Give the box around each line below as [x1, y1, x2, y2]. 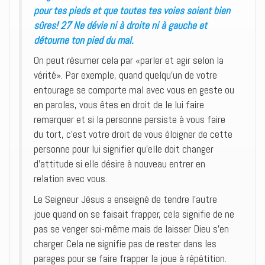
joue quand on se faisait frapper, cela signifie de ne [34, 208, 234, 221]
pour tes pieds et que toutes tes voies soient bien [34, 4, 230, 17]
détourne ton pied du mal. [34, 33, 134, 46]
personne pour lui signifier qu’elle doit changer [34, 143, 214, 156]
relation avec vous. [34, 172, 107, 185]
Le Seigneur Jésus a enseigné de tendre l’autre [34, 193, 217, 206]
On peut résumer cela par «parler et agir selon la [34, 54, 224, 67]
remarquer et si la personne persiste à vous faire [34, 113, 225, 126]
